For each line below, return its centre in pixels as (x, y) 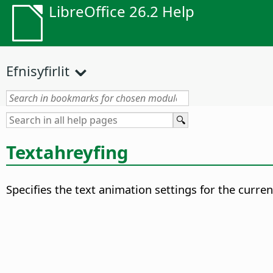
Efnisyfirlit (38, 71)
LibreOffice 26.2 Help (122, 11)
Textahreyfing (67, 152)
